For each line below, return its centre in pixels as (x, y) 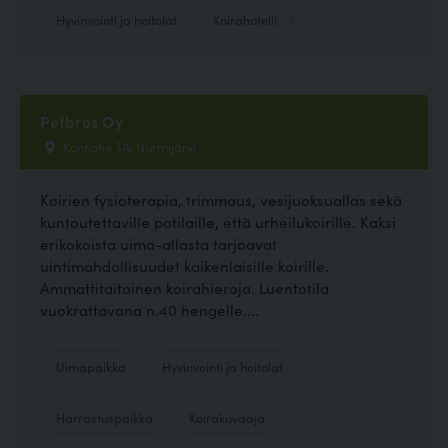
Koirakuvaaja (227, 417)
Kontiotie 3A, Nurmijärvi (128, 145)
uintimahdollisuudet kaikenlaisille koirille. (184, 266)
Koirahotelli (245, 18)
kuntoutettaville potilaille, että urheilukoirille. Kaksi (218, 222)
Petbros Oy (81, 120)
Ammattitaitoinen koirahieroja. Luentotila (184, 288)
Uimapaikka (91, 366)
